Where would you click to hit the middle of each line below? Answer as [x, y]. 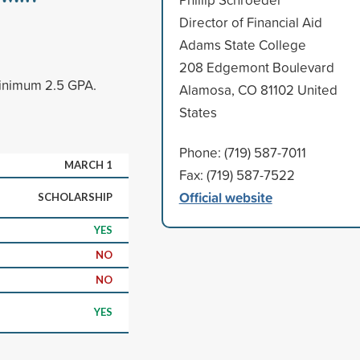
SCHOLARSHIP [75, 196]
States [198, 112]
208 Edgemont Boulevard [256, 67]
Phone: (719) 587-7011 [242, 152]
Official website [225, 197]
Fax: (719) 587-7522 [237, 174]
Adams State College [242, 44]
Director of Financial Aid [250, 22]
